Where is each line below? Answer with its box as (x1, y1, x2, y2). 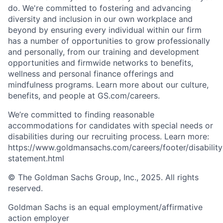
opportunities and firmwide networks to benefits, (8, 57, 193, 68)
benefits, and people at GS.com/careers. (8, 90, 160, 101)
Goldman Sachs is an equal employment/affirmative (8, 202, 203, 212)
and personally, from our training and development (8, 46, 199, 57)
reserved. (8, 183, 43, 193)
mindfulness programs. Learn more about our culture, (8, 79, 209, 90)
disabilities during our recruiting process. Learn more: (8, 131, 209, 141)
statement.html (8, 153, 64, 163)
